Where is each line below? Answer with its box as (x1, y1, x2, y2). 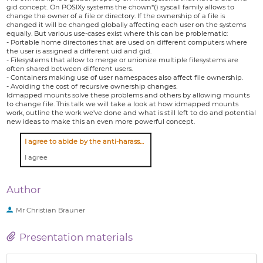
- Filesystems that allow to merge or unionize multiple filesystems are (6, 55, 239, 64)
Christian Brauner (26, 205, 86, 214)
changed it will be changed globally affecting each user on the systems (6, 20, 247, 29)
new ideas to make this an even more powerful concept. (6, 117, 195, 126)
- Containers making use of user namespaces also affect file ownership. (6, 73, 244, 82)
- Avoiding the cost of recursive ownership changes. (6, 82, 178, 90)
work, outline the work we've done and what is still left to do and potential (6, 108, 257, 117)
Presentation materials (19, 231, 133, 243)
